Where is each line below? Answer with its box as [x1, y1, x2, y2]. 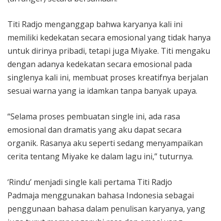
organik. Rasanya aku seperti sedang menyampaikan [7, 138, 203, 149]
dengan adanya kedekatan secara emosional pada [7, 59, 192, 70]
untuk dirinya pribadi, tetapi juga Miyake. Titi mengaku [7, 45, 210, 57]
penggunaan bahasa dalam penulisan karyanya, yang [7, 203, 205, 215]
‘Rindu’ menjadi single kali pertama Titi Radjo [7, 177, 172, 188]
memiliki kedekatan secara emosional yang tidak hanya [7, 32, 211, 43]
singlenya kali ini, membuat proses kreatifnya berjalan [7, 72, 208, 83]
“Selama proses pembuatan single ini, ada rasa [7, 111, 180, 122]
